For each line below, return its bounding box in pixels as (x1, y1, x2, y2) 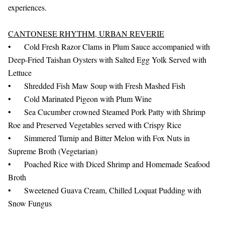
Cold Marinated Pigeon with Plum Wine (24, 93, 152, 104)
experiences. (8, 2, 47, 13)
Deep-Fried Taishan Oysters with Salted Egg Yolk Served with (8, 54, 206, 65)
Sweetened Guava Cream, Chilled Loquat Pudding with (24, 185, 201, 195)
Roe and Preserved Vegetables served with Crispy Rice (8, 120, 181, 130)
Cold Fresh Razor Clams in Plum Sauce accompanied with (24, 41, 210, 52)
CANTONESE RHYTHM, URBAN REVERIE (8, 28, 164, 39)
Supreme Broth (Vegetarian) (8, 146, 97, 156)
